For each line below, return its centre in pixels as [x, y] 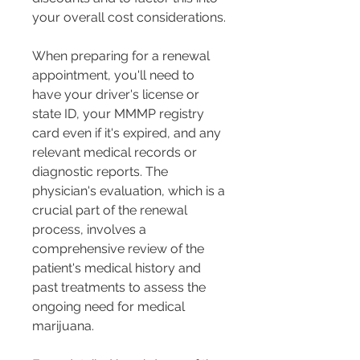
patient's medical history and [118, 268]
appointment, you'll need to [115, 76]
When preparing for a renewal [123, 56]
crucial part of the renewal [111, 211]
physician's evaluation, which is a [130, 191]
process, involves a [91, 230]
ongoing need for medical [110, 307]
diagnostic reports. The [102, 172]
